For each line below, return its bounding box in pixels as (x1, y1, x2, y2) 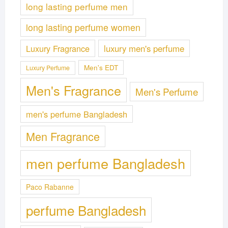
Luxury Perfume (25, 63, 70, 72)
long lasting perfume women (25, 20, 140, 34)
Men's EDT (83, 62, 118, 72)
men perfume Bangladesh (25, 153, 185, 173)
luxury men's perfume (103, 42, 184, 54)
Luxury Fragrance (25, 42, 90, 54)
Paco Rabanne (25, 181, 74, 192)
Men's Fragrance (25, 80, 121, 99)
